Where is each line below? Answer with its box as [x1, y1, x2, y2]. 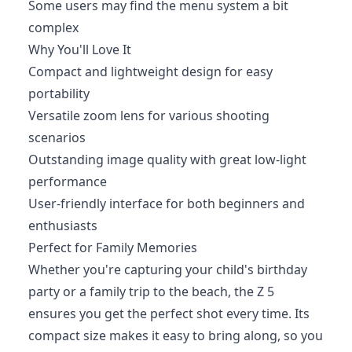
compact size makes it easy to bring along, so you [28, 326, 323, 344]
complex [28, 18, 79, 36]
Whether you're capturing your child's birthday [28, 260, 307, 278]
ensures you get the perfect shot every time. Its [28, 304, 310, 322]
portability [28, 84, 90, 102]
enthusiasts [28, 216, 97, 234]
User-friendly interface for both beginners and [28, 194, 305, 212]
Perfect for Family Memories [28, 238, 197, 256]
